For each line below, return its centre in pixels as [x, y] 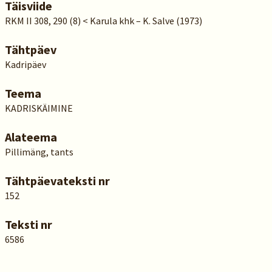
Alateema [31, 137]
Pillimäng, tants [39, 152]
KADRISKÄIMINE [39, 108]
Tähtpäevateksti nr [57, 181]
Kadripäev [25, 64]
